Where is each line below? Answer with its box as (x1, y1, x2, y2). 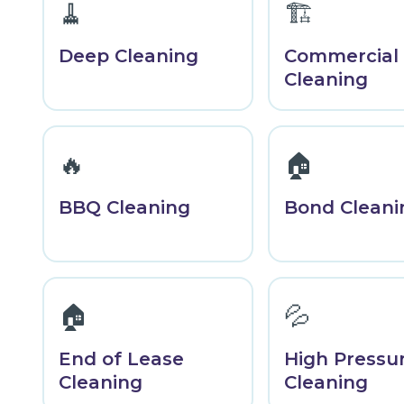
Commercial (283, 45, 399, 68)
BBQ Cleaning (58, 197, 190, 219)
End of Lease (58, 348, 184, 371)
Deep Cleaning (58, 45, 198, 68)
